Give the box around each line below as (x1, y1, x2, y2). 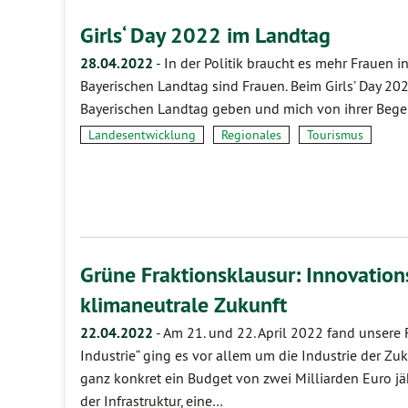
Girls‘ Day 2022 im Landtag (80, 21, 331, 49)
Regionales (221, 127, 281, 143)
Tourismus (307, 127, 363, 143)
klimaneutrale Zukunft (80, 291, 287, 319)
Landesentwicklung (88, 127, 196, 143)
